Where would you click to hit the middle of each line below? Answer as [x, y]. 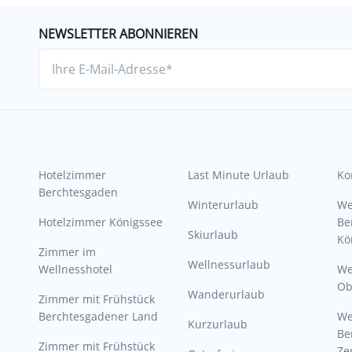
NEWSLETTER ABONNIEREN [118, 34]
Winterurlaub [223, 205]
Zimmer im [67, 252]
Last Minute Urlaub [238, 175]
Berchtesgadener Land [98, 317]
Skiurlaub [213, 235]
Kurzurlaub [218, 324]
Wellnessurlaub [229, 265]
